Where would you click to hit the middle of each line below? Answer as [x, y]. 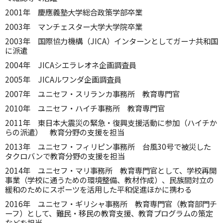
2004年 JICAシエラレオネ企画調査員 [71, 65]
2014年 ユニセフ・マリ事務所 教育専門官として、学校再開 [111, 170]
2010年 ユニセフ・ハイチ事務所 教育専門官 [85, 108]
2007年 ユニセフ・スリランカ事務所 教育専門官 [92, 94]
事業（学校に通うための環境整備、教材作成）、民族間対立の [110, 180]
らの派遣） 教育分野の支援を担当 [65, 132]
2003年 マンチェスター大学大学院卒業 [74, 26]
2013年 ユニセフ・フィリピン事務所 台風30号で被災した [108, 146]
